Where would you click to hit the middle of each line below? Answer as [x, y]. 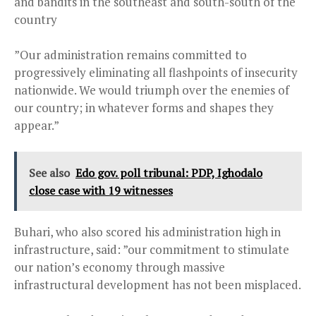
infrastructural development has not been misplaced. [158, 285]
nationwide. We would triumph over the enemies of [152, 90]
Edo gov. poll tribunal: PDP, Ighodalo [169, 173]
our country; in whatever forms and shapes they [144, 108]
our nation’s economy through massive [120, 267]
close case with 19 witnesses [101, 191]
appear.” [37, 126]
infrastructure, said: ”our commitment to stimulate [152, 250]
